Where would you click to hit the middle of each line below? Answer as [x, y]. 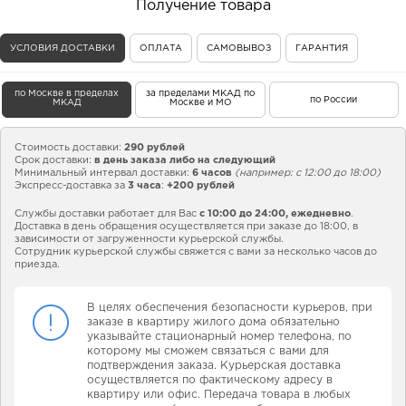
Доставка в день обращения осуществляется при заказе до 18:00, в [186, 227]
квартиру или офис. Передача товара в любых [219, 395]
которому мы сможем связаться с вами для [208, 352]
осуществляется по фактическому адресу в [210, 381]
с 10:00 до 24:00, [244, 214]
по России [334, 101]
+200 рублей [201, 186]
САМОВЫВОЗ [239, 49]
